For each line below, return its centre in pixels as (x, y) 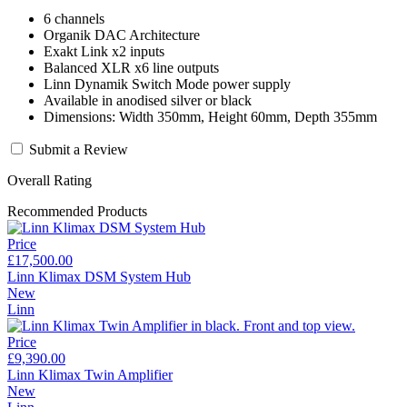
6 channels (74, 18)
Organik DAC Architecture (122, 35)
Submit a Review (79, 149)
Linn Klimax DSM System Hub (99, 276)
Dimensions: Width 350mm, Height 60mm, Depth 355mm (210, 116)
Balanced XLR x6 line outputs (131, 67)
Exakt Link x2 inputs (104, 51)
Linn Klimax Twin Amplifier (90, 374)
